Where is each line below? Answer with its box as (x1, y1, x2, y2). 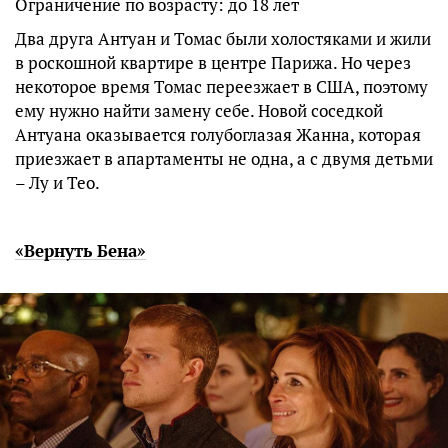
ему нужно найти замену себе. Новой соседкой (15, 98, 383, 122)
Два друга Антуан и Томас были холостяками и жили (15, 26, 431, 50)
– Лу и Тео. (15, 170, 100, 194)
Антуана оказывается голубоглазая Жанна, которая (15, 122, 421, 146)
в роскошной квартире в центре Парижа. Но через (15, 50, 411, 74)
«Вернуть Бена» (15, 238, 146, 262)
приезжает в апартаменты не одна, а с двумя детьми (15, 146, 433, 170)
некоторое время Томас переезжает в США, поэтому (15, 74, 428, 98)
